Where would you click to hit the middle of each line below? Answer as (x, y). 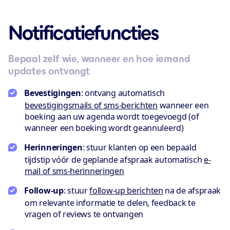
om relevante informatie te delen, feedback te (110, 203)
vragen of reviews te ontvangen (84, 214)
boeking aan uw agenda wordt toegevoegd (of (112, 117)
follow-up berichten (126, 190)
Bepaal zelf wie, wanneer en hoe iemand (99, 59)
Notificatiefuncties (84, 33)
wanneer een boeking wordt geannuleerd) (104, 128)
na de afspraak (192, 190)
